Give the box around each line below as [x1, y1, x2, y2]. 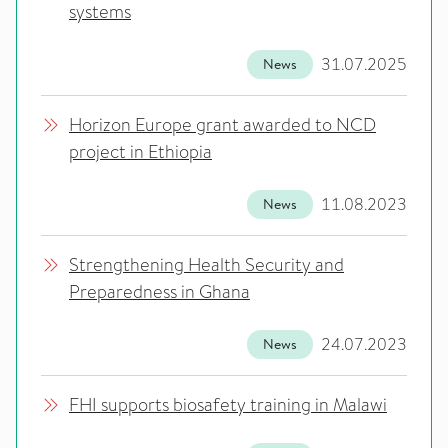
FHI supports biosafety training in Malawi [69, 392, 387, 418]
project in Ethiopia [69, 139, 212, 165]
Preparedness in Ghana [69, 279, 250, 305]
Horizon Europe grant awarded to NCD [69, 112, 376, 138]
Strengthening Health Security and [69, 252, 344, 278]
